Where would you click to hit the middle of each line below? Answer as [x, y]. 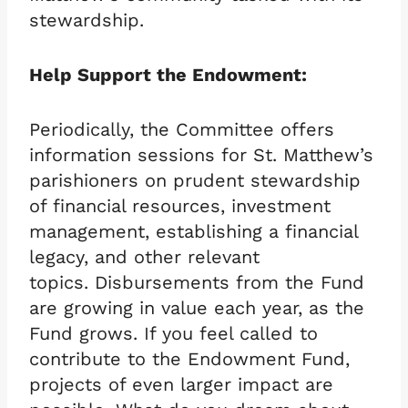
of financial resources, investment [180, 205]
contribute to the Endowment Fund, [189, 358]
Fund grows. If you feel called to [173, 333]
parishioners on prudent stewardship [195, 180]
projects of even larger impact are [181, 384]
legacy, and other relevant [144, 256]
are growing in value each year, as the [197, 307]
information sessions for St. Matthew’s [201, 154]
